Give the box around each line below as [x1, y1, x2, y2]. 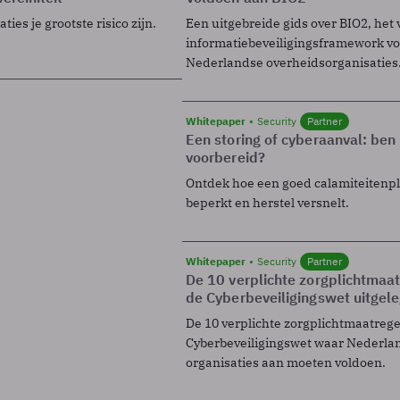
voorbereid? [186, 148, 265, 167]
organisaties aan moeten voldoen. [186, 354, 386, 371]
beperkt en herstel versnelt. [186, 195, 349, 212]
